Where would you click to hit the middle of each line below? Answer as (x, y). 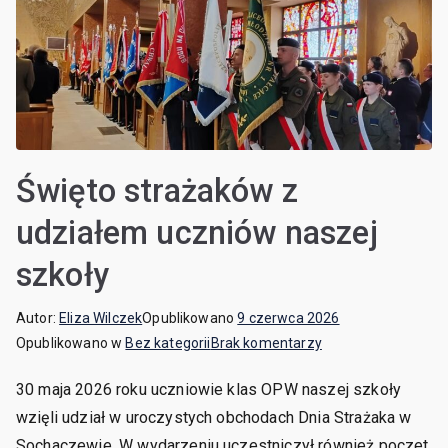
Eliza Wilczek (101, 318)
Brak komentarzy (266, 343)
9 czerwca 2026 (288, 318)
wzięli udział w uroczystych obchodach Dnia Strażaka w (214, 418)
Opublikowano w (71, 343)
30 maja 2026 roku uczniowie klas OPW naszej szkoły (208, 390)
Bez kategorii (168, 343)
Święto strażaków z (157, 191)
